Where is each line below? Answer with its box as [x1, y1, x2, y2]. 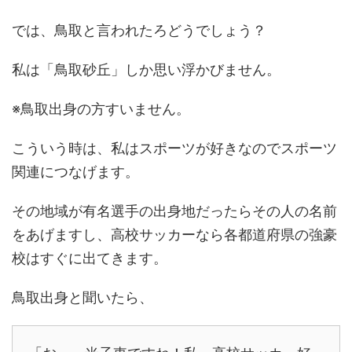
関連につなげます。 [12, 163, 139, 181]
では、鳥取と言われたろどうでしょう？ [12, 22, 266, 39]
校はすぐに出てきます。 [12, 250, 167, 267]
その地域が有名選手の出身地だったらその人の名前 [12, 203, 337, 220]
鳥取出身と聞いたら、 [12, 289, 153, 306]
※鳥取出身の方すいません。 [12, 101, 190, 118]
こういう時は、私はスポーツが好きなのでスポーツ [12, 140, 337, 157]
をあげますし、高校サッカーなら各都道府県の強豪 [12, 226, 337, 244]
